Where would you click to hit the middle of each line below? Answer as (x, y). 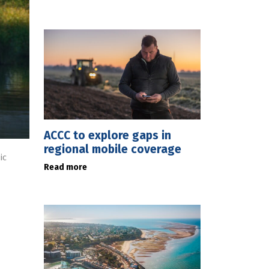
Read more (65, 167)
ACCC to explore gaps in (107, 135)
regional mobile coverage (113, 149)
